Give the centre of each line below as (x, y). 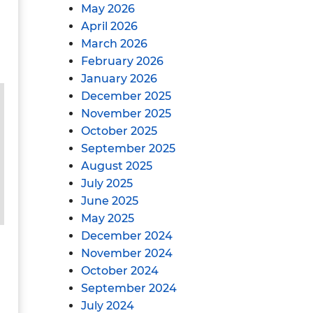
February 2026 (122, 61)
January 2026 (119, 79)
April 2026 (109, 26)
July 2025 (107, 183)
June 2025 (110, 201)
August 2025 (117, 166)
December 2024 (127, 236)
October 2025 (119, 131)
